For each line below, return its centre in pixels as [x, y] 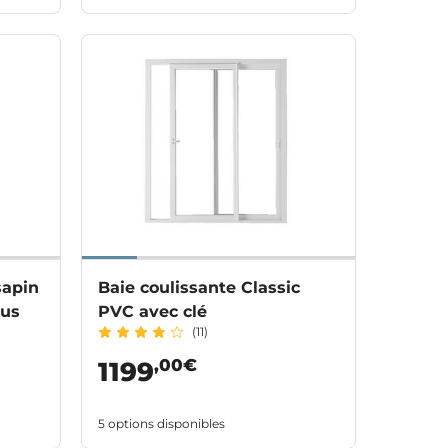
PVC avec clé [152, 311]
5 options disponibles [161, 423]
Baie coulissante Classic [199, 287]
